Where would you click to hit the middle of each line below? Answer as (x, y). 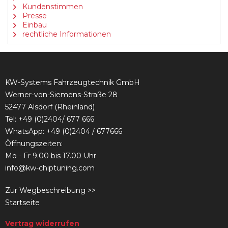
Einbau (34, 25)
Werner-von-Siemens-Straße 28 (61, 95)
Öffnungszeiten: (35, 144)
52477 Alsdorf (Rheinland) (50, 107)
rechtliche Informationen (66, 34)
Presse (34, 16)
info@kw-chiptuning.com (50, 168)
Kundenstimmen (52, 7)
